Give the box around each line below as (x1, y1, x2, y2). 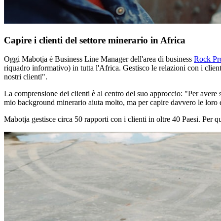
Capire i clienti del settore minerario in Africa (4, 35, 185, 45)
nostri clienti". (4, 73, 47, 81)
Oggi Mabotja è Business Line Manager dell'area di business (4, 55, 194, 64)
